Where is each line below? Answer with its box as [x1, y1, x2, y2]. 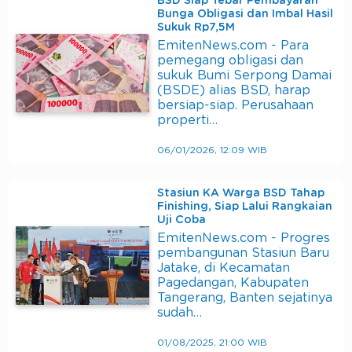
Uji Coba [157, 214, 206, 226]
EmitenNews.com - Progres [157, 232, 330, 245]
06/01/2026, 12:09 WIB [157, 145, 267, 156]
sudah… [157, 306, 202, 320]
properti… [157, 114, 218, 127]
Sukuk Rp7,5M [157, 22, 235, 34]
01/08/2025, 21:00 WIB [157, 338, 267, 348]
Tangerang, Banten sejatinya [157, 291, 332, 305]
